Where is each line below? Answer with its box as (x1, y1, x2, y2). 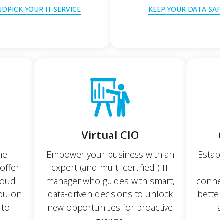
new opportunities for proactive (47, 201, 173, 213)
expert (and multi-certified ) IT (51, 161, 169, 173)
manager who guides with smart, (45, 174, 175, 187)
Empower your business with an (46, 148, 174, 160)
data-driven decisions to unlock (47, 188, 173, 200)
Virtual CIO (81, 127, 139, 142)
